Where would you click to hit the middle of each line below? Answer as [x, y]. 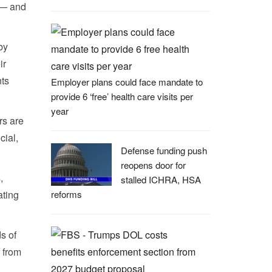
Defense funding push [164, 150]
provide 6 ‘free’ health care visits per [122, 96]
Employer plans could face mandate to [127, 82]
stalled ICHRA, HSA [161, 179]
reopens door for [153, 165]
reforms [66, 194]
